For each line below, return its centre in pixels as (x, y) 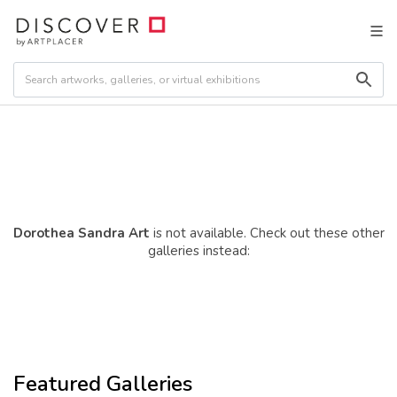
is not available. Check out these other (267, 233)
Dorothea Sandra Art (81, 233)
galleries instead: (198, 250)
